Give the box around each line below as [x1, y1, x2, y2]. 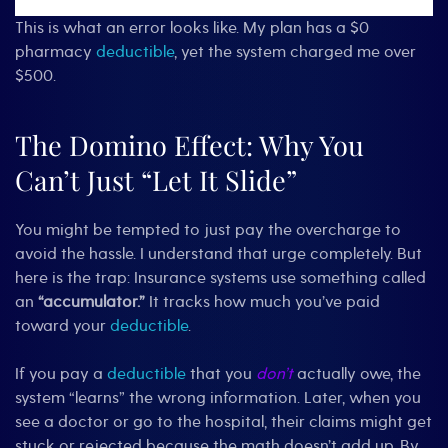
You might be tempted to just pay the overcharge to [15, 220, 401, 241]
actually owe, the [293, 364, 421, 385]
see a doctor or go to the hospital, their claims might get [15, 412, 432, 433]
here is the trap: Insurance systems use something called [15, 268, 426, 289]
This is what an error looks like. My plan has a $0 [15, 18, 369, 39]
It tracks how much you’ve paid [145, 292, 380, 313]
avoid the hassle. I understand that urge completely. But [15, 244, 422, 265]
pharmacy [15, 42, 96, 63]
